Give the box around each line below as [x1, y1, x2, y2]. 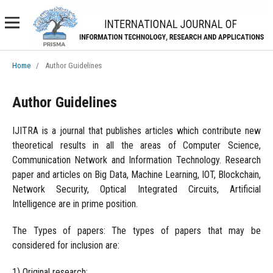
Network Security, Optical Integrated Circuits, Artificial [12, 183, 261, 195]
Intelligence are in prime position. [12, 197, 138, 210]
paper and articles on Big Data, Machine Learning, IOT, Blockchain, [12, 168, 261, 180]
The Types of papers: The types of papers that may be [12, 224, 261, 236]
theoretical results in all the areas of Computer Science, [12, 139, 261, 151]
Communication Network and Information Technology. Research [12, 154, 261, 166]
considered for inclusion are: [12, 239, 119, 251]
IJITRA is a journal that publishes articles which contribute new [12, 124, 261, 136]
